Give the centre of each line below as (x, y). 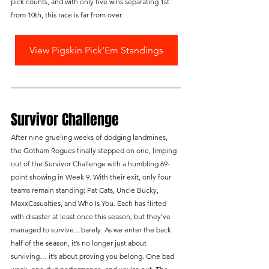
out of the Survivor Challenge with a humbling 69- (90, 164)
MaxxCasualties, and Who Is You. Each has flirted (89, 204)
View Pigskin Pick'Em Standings (96, 50)
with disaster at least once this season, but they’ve (92, 217)
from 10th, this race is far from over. (67, 15)
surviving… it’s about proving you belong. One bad (93, 256)
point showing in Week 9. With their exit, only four (92, 177)
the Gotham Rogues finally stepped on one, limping (95, 151)
